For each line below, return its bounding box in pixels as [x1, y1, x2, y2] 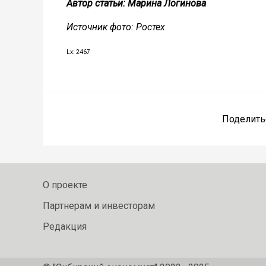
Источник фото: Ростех [66, 21, 165, 33]
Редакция [43, 221, 87, 232]
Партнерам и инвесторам [43, 200, 155, 211]
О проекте [43, 179, 87, 191]
